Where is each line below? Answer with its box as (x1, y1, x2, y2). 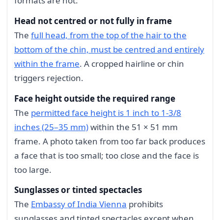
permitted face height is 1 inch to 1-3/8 (31, 107, 181, 118)
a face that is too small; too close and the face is (14, 149, 199, 161)
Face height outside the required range (14, 92, 175, 104)
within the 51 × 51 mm (88, 121, 178, 133)
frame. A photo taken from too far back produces (14, 135, 205, 147)
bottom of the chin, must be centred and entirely (14, 43, 204, 55)
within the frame (14, 57, 80, 69)
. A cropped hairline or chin (80, 57, 184, 69)
